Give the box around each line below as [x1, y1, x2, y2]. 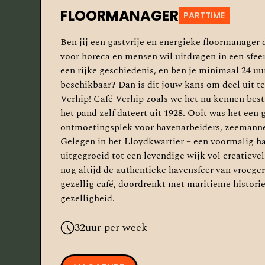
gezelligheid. [60, 191, 115, 205]
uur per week [85, 219, 148, 235]
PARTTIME [183, 9, 225, 21]
